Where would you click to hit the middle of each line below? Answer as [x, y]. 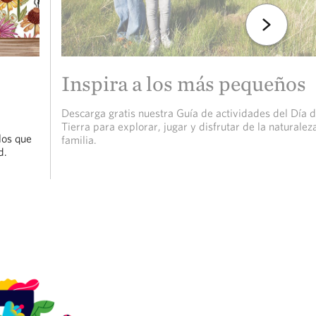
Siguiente [267, 25]
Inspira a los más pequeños [183, 84]
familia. [79, 140]
